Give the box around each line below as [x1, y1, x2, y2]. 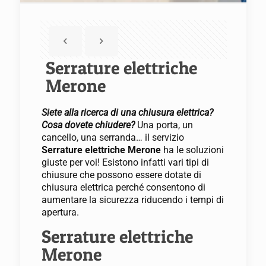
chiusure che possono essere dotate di [41, 169, 201, 180]
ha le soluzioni [163, 144, 224, 156]
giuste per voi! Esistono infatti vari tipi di [41, 157, 209, 168]
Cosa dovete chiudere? [41, 119, 135, 131]
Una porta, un [134, 119, 193, 131]
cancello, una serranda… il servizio [41, 132, 184, 143]
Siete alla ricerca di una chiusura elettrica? [41, 107, 213, 118]
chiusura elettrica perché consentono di [41, 182, 205, 193]
